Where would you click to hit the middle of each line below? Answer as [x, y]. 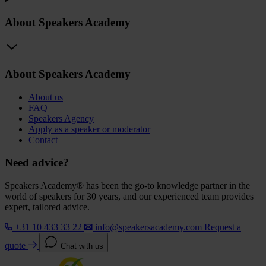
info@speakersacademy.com [148, 227]
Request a [223, 227]
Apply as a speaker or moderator [89, 129]
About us [46, 97]
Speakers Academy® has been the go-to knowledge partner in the [127, 186]
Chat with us [82, 246]
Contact [43, 140]
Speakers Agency [61, 118]
